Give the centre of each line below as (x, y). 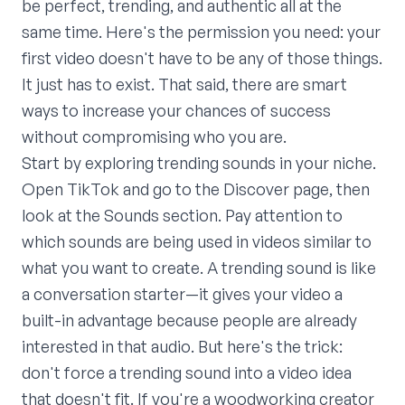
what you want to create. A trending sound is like (199, 268)
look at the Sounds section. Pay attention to (182, 216)
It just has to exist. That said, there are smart (184, 85)
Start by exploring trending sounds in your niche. (199, 163)
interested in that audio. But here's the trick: (182, 347)
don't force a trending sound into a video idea (187, 373)
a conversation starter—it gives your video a (182, 294)
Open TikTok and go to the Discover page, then (196, 189)
